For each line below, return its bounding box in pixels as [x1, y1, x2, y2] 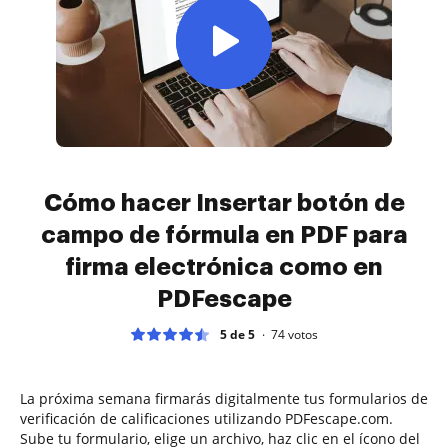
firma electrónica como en [65, 254, 383, 279]
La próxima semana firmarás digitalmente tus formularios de [20, 388, 428, 408]
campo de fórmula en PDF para [40, 222, 408, 247]
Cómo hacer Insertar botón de [43, 190, 405, 215]
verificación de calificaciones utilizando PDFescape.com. [20, 408, 393, 428]
